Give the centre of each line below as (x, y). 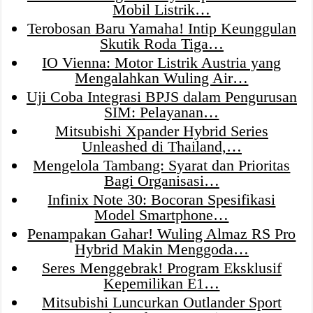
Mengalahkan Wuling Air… (162, 78)
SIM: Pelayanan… (162, 112)
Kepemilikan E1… (162, 283)
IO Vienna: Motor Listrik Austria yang (162, 62)
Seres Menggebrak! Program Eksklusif (161, 268)
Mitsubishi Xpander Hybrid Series (161, 131)
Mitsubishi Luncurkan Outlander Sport (161, 302)
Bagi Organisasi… (161, 180)
